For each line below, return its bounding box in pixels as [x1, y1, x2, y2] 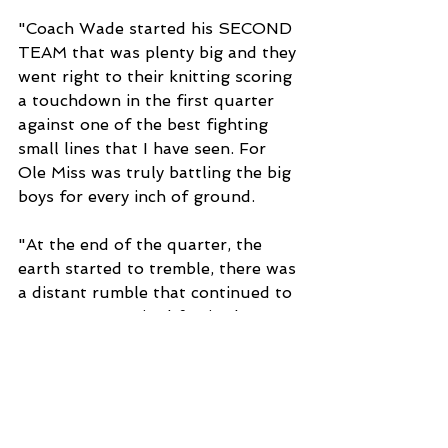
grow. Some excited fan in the [18, 306, 258, 326]
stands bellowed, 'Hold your [18, 330, 244, 350]
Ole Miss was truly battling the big [18, 162, 296, 182]
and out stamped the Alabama [18, 378, 260, 398]
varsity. [18, 402, 73, 422]
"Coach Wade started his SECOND [18, 18, 297, 38]
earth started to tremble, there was [18, 258, 301, 278]
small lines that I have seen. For [18, 138, 271, 158]
